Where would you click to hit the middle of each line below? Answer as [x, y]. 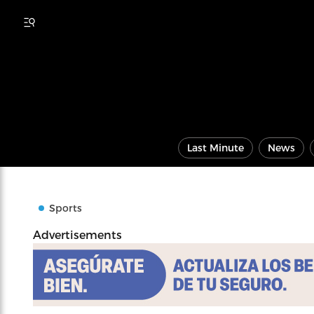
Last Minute [216, 148]
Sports [66, 208]
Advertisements [77, 234]
